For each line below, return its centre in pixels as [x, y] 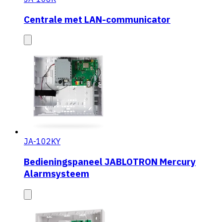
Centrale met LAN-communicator [97, 19]
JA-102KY [42, 141]
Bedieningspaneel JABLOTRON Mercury [110, 161]
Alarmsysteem [56, 173]
